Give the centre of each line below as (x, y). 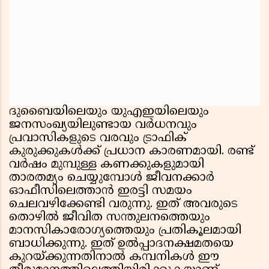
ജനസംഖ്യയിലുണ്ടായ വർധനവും (103, 125)
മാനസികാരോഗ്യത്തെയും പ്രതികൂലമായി (125, 231)
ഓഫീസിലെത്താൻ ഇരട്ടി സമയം (101, 192)
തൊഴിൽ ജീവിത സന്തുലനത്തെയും (110, 218)
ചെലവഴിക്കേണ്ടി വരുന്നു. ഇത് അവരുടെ (123, 205)
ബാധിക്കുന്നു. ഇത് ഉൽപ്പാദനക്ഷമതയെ (121, 244)
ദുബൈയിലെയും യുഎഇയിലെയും (109, 112)
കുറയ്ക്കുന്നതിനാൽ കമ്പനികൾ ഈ (114, 258)
